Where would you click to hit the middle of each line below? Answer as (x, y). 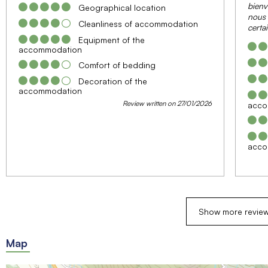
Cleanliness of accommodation (138, 23)
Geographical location (122, 7)
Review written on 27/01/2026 (167, 103)
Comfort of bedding (117, 65)
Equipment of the (112, 39)
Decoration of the (113, 81)
